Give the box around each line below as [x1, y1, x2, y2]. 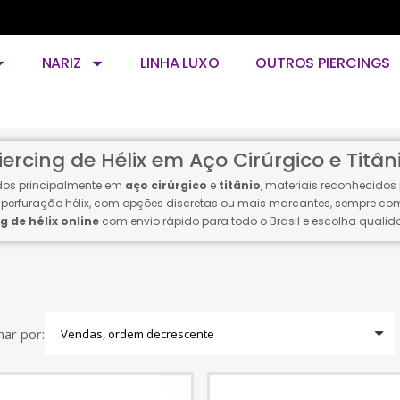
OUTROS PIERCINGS [254, 53, 391, 73]
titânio [218, 178, 261, 193]
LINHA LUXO [139, 53, 220, 73]
